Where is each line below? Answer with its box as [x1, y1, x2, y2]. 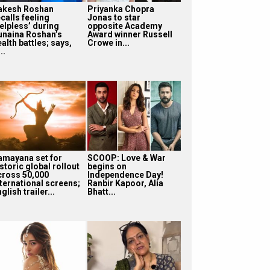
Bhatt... [87, 186, 116, 196]
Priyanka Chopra [87, 4, 154, 14]
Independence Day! [87, 169, 163, 180]
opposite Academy [87, 20, 162, 31]
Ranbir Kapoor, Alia [87, 178, 163, 188]
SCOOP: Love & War [87, 152, 166, 163]
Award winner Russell [87, 29, 172, 39]
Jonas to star [87, 12, 140, 22]
